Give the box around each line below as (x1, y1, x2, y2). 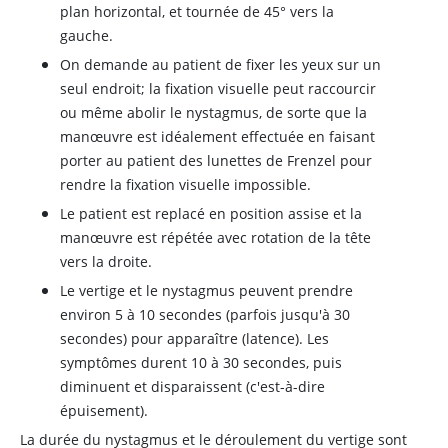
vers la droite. (60, 252, 152, 271)
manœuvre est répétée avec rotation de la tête (60, 228, 371, 247)
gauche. (60, 26, 113, 45)
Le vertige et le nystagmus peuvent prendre (60, 281, 353, 300)
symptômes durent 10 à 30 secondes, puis (60, 353, 342, 372)
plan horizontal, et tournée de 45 (60, 2, 280, 21)
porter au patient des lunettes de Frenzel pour (60, 151, 372, 170)
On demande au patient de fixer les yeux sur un (60, 55, 381, 74)
